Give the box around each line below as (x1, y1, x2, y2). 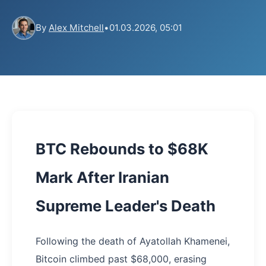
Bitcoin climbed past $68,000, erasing (36, 253, 207, 265)
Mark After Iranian (36, 168, 169, 186)
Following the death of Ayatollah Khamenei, (36, 235, 230, 247)
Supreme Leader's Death (36, 197, 216, 215)
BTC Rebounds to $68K (36, 140, 208, 158)
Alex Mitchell (49, 22, 104, 33)
